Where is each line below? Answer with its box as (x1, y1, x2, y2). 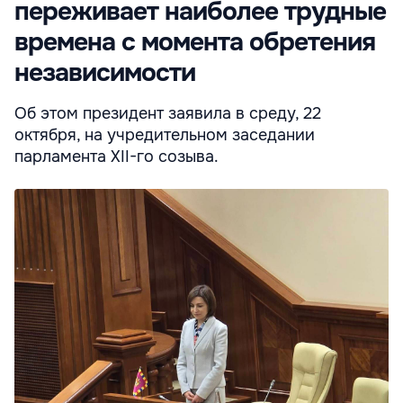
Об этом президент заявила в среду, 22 (14, 103, 321, 124)
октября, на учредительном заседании (14, 125, 315, 146)
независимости (14, 57, 195, 90)
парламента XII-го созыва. (14, 147, 219, 167)
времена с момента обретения (14, 26, 375, 59)
